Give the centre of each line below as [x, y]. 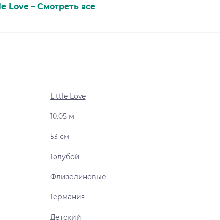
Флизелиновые [78, 177]
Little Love [68, 96]
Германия [67, 197]
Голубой [65, 157]
